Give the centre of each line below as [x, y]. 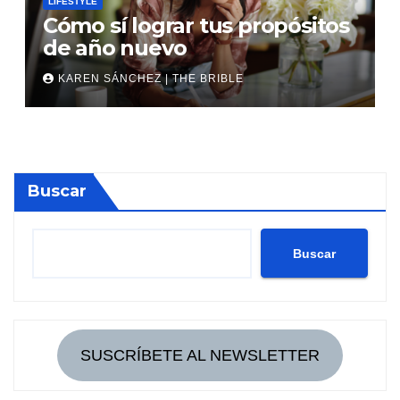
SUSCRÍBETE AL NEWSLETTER [200, 356]
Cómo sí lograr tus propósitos [196, 25]
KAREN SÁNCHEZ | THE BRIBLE [150, 79]
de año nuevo [114, 47]
